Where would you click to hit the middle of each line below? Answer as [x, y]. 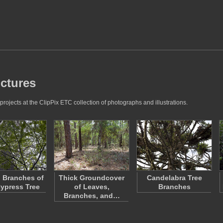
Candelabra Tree [174, 178]
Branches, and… [92, 196]
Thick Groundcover [92, 178]
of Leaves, [92, 187]
